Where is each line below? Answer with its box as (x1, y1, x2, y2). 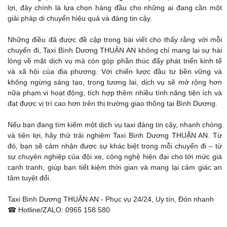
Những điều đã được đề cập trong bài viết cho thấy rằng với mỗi (8, 35, 222, 44)
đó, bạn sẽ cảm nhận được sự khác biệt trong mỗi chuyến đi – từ (8, 142, 222, 150)
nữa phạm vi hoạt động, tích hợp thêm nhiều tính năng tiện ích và (8, 89, 222, 97)
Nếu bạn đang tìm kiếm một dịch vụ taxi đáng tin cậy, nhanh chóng (8, 121, 222, 129)
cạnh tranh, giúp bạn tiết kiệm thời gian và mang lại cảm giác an (8, 163, 222, 172)
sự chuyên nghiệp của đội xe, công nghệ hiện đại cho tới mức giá (8, 153, 222, 161)
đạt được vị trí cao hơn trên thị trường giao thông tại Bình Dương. (8, 99, 217, 108)
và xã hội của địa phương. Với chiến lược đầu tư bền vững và (8, 67, 222, 76)
